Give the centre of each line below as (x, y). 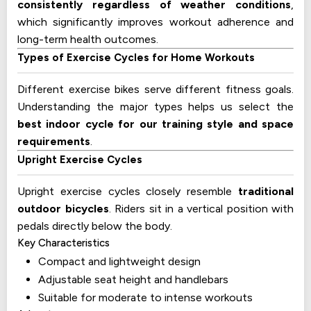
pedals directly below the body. (95, 226)
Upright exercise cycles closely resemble (128, 192)
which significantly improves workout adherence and (155, 22)
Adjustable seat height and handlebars (133, 280)
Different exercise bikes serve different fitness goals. (155, 90)
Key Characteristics (64, 243)
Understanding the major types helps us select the (155, 107)
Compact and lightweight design (119, 262)
